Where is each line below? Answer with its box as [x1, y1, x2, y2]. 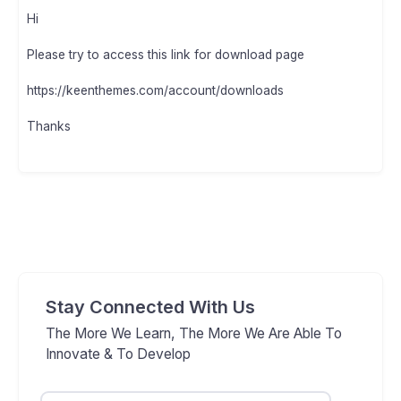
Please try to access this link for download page [27, 47, 304, 63]
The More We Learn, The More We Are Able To [46, 325, 342, 343]
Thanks [27, 119, 71, 134]
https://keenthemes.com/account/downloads [27, 83, 284, 98]
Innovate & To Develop [46, 346, 191, 363]
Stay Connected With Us [46, 296, 255, 319]
